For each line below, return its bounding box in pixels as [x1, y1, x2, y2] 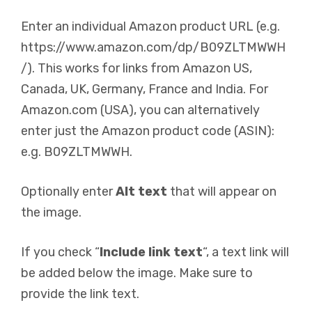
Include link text [100, 244, 203, 260]
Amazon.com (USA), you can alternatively [21, 102, 260, 118]
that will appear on [167, 184, 276, 199]
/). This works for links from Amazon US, [21, 61, 252, 76]
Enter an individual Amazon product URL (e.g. [21, 19, 280, 34]
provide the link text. [21, 286, 139, 302]
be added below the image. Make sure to [21, 265, 253, 281]
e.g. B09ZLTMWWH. [21, 144, 132, 159]
